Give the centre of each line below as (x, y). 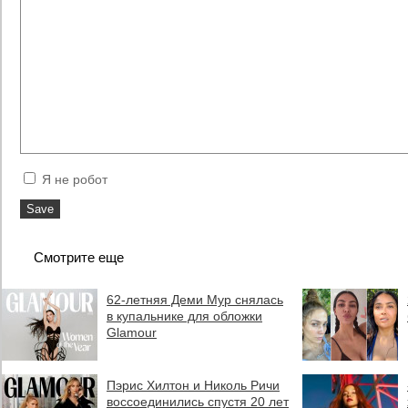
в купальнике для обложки (184, 316)
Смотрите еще (79, 257)
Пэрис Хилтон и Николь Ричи (193, 385)
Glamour (132, 332)
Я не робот (73, 179)
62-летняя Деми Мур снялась (195, 300)
